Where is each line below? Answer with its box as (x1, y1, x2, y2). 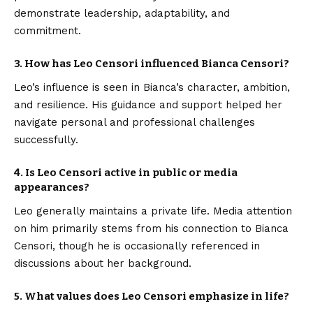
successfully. (14, 133, 78, 146)
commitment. (14, 24, 81, 37)
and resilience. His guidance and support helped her (14, 98, 282, 111)
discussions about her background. (14, 256, 191, 270)
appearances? (14, 180, 89, 194)
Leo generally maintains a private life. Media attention (14, 204, 292, 217)
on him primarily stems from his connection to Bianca (14, 221, 289, 235)
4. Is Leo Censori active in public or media (14, 166, 238, 179)
